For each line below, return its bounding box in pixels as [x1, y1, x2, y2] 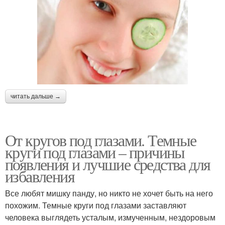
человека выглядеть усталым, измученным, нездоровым [5, 211, 215, 223]
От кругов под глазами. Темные [5, 129, 196, 151]
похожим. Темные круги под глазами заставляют [5, 199, 186, 211]
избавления [5, 165, 74, 187]
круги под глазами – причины [5, 141, 185, 163]
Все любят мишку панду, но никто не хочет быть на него [5, 187, 213, 199]
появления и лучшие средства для [5, 153, 210, 175]
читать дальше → [11, 92, 61, 100]
